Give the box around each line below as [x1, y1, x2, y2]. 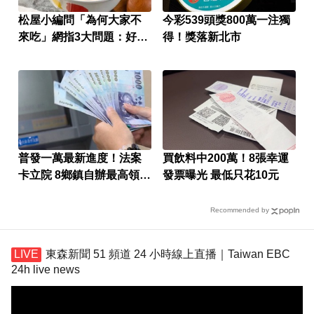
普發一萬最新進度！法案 [18, 151, 142, 164]
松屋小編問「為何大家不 [18, 13, 142, 26]
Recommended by [210, 205, 269, 214]
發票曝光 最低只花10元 [162, 168, 279, 181]
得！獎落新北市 [162, 30, 241, 43]
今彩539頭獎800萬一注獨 [162, 13, 290, 26]
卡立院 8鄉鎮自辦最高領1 [18, 168, 146, 181]
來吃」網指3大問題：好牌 [18, 30, 148, 43]
